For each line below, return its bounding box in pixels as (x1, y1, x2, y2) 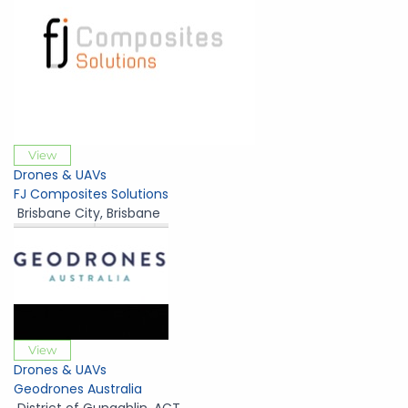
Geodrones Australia (14, 380, 142, 399)
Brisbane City (17, 204, 100, 223)
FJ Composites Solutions (14, 185, 168, 204)
